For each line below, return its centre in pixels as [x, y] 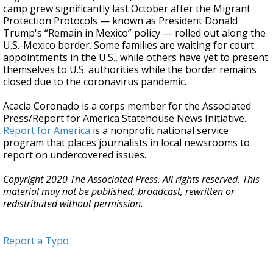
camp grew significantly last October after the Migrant [127, 9]
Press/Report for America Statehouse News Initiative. [125, 118]
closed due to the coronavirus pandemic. [95, 82]
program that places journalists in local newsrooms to [126, 143]
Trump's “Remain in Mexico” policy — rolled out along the [134, 33]
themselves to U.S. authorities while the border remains [130, 69]
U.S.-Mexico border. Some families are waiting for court [129, 45]
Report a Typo [36, 241]
